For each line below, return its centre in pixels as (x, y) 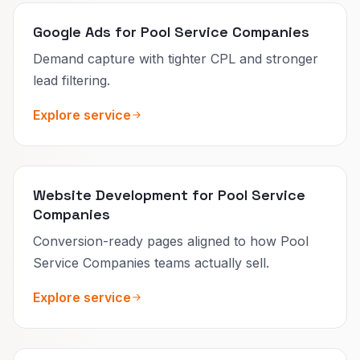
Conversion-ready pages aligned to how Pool (171, 241)
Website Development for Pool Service (169, 194)
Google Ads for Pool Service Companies (171, 31)
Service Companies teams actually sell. (151, 262)
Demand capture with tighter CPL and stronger (176, 58)
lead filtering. (72, 80)
